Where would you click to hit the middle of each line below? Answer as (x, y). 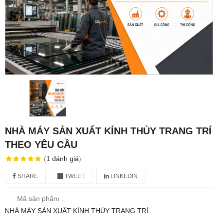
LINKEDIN (123, 176)
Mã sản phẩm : (40, 199)
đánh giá (65, 159)
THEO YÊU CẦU (41, 145)
